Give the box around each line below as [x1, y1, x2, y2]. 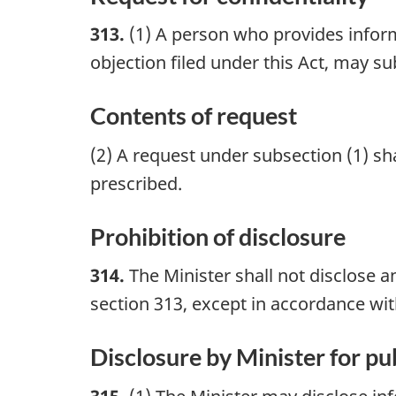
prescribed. [90, 171, 182, 195]
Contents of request [90, 101, 297, 130]
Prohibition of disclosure [90, 221, 346, 251]
